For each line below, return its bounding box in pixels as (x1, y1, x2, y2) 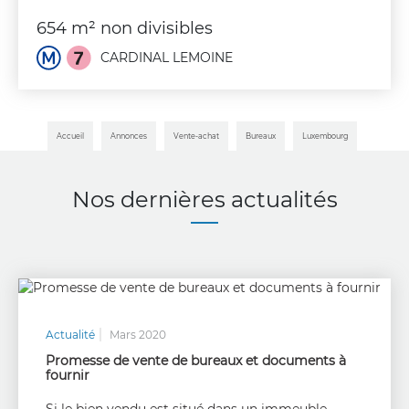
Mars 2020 (110, 328, 166, 342)
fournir (46, 367, 89, 384)
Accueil (57, 131, 84, 142)
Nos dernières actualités (71, 186, 338, 214)
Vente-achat (173, 131, 219, 142)
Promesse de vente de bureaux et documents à (46, 352, 346, 370)
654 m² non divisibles (37, 18, 213, 39)
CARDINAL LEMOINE (97, 49, 233, 67)
